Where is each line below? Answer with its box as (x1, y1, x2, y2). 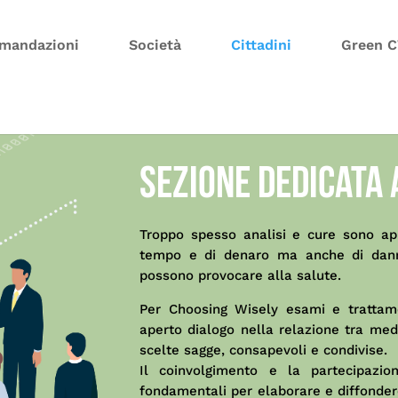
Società (129, 36, 181, 53)
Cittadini (231, 36, 291, 53)
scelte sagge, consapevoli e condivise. (139, 341, 388, 358)
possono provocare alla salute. (139, 267, 342, 283)
